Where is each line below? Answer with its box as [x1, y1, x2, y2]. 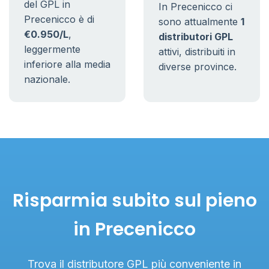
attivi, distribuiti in [159, 46, 235, 58]
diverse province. [159, 61, 237, 73]
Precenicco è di [24, 13, 94, 25]
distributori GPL [159, 31, 233, 43]
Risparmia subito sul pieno [12, 188, 257, 213]
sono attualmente [159, 16, 241, 28]
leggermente [24, 43, 80, 55]
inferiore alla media [24, 58, 110, 70]
